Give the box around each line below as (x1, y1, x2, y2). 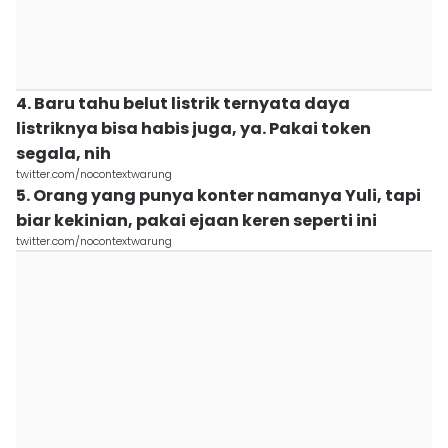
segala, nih (16, 142, 111, 165)
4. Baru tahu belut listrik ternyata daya (16, 92, 350, 115)
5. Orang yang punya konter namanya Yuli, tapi (16, 184, 421, 207)
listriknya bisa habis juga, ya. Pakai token (16, 117, 371, 140)
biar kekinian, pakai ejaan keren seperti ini (16, 209, 377, 232)
